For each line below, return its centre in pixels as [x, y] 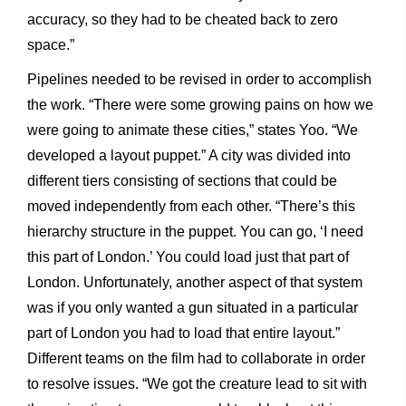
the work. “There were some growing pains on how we [200, 105]
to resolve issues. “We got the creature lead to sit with [197, 384]
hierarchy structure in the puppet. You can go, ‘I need [195, 232]
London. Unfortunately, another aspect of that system [195, 283]
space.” [51, 45]
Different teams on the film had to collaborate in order [196, 359]
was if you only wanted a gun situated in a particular [193, 308]
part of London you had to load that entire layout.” [184, 333]
